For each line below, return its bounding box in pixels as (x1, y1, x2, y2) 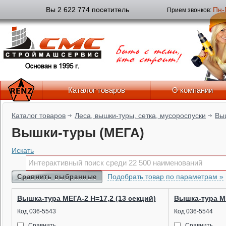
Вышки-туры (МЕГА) (12, 125, 144, 140)
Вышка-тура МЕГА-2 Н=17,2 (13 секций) (17, 194, 156, 202)
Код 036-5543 (17, 208, 56, 215)
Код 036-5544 (174, 208, 213, 215)
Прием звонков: (166, 7, 213, 14)
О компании (172, 86, 213, 94)
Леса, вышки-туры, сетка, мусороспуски (75, 111, 206, 120)
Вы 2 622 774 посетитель (45, 6, 129, 14)
